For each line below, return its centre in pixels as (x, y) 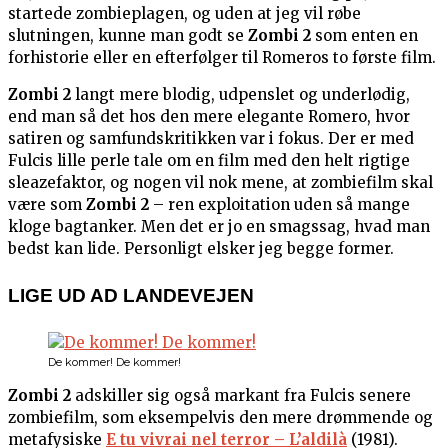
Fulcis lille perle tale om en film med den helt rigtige (209, 161)
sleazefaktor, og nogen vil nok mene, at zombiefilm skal (220, 183)
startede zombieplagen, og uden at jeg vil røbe (184, 14)
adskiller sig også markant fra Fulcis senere (241, 396)
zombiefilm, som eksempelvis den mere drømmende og (220, 418)
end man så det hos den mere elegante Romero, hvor (209, 117)
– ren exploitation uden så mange (279, 205)
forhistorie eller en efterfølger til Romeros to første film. (222, 58)
